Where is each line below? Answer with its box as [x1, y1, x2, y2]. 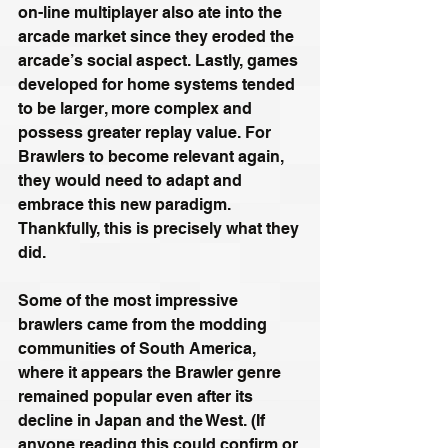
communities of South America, [18, 338, 260, 358]
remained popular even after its [18, 386, 257, 406]
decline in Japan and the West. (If [18, 410, 269, 430]
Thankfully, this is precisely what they [18, 218, 303, 238]
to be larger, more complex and [18, 98, 256, 118]
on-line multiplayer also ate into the [18, 2, 286, 22]
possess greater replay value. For [18, 122, 275, 142]
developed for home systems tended [18, 74, 299, 94]
